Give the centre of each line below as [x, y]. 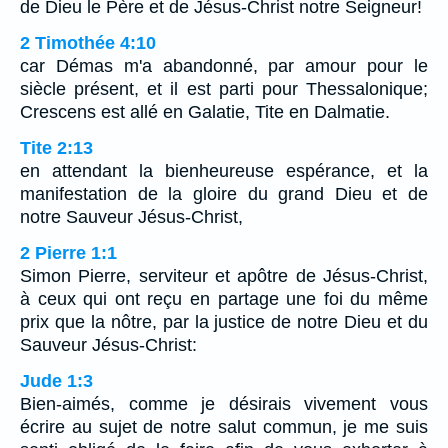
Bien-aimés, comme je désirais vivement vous [224, 403]
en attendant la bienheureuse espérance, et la [224, 170]
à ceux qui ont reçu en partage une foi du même [224, 298]
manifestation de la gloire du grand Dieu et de [224, 193]
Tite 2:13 [56, 147]
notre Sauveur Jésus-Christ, [131, 216]
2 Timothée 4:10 [88, 42]
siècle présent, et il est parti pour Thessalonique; [224, 88]
